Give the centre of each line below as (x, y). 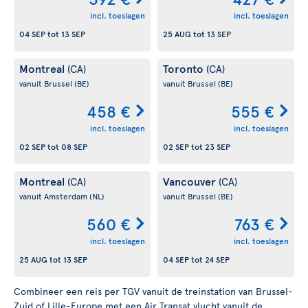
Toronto (185, 68)
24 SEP (217, 260)
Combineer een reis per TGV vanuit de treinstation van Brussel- (153, 291)
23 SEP (218, 147)
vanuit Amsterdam (54, 196)
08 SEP (74, 147)
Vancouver (191, 181)
